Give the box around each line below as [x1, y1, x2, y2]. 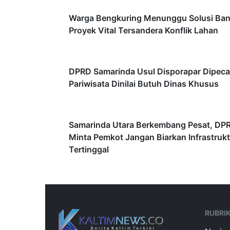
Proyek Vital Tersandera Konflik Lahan [69, 25, 218, 36]
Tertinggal [69, 144, 109, 155]
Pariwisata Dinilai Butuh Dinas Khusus [69, 79, 219, 89]
